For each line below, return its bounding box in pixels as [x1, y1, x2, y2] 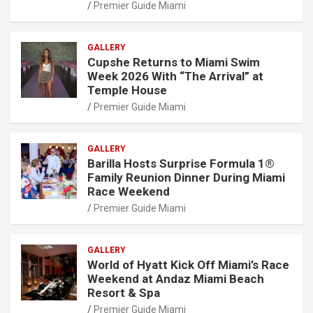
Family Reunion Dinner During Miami [87, 170, 285, 184]
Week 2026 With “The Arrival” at [87, 68, 263, 83]
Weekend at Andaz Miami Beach [87, 271, 264, 286]
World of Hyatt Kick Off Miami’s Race [87, 257, 289, 272]
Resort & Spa [87, 285, 160, 300]
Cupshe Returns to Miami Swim [87, 54, 260, 69]
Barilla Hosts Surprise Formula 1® [87, 156, 275, 170]
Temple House [87, 82, 167, 97]
